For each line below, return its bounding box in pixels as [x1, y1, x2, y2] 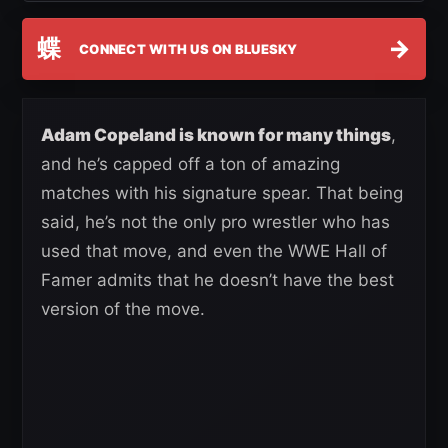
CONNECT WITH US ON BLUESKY [79, 40, 298, 57]
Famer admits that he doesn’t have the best [41, 270, 394, 291]
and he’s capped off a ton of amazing [41, 154, 340, 175]
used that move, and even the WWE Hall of [41, 241, 387, 262]
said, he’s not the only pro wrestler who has [41, 212, 390, 233]
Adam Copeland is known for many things [41, 125, 391, 146]
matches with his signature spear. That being [41, 183, 403, 204]
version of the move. [41, 299, 205, 320]
